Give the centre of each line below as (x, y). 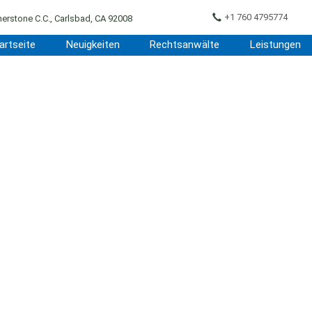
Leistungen (275, 45)
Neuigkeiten (92, 45)
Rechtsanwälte (185, 45)
